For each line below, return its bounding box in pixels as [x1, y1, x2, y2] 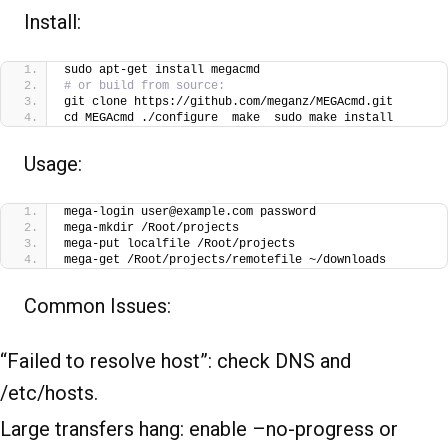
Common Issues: [24, 294, 171, 319]
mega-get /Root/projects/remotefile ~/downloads [64, 253, 386, 268]
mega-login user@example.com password [64, 205, 316, 220]
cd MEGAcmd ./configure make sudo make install [64, 111, 393, 126]
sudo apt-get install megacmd [64, 63, 260, 78]
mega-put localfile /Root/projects [64, 237, 295, 252]
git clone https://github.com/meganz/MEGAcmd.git [64, 95, 393, 110]
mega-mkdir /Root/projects [64, 221, 239, 236]
